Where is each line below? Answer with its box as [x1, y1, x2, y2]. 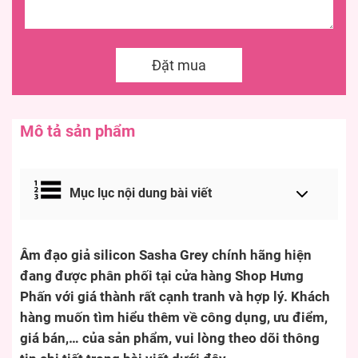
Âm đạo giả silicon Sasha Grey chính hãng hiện [20, 248, 312, 264]
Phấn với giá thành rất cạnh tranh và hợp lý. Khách [20, 289, 330, 305]
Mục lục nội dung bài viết [70, 185, 212, 201]
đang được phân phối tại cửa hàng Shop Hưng [20, 268, 304, 284]
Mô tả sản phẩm [20, 121, 135, 141]
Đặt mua [152, 57, 206, 74]
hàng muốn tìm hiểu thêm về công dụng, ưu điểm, [20, 310, 328, 326]
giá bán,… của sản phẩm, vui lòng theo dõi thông [20, 331, 320, 347]
